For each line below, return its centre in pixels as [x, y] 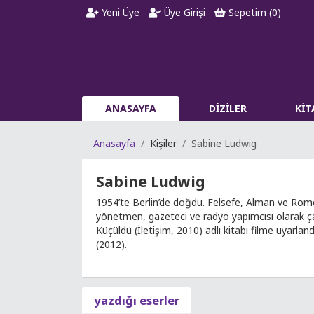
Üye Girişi [184, 12]
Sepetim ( [248, 12]
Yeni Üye [120, 12]
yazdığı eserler [137, 300]
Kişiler [163, 143]
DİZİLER [228, 108]
